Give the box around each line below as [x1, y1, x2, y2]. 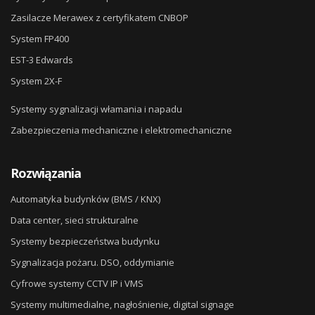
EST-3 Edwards [11, 53, 73, 67]
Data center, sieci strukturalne [11, 214, 139, 227]
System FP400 [11, 32, 69, 46]
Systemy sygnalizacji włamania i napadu [11, 103, 182, 116]
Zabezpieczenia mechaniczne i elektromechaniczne [11, 124, 232, 137]
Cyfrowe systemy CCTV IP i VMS [11, 277, 143, 290]
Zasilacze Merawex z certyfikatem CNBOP [11, 11, 188, 25]
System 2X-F [11, 75, 62, 88]
